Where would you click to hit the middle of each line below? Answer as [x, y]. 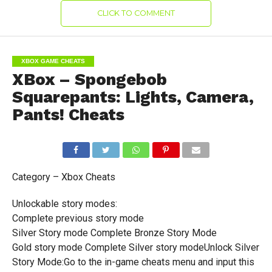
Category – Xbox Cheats [63, 177]
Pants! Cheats [68, 115]
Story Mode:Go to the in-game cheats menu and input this [133, 262]
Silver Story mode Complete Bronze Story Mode [114, 233]
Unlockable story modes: [64, 204]
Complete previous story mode [78, 218]
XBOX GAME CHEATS [53, 61]
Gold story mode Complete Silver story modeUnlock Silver [135, 247]
